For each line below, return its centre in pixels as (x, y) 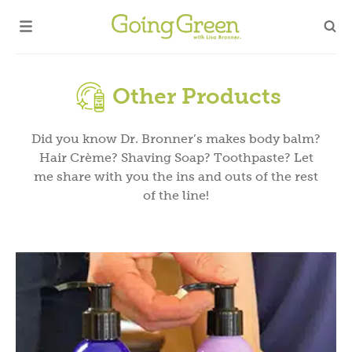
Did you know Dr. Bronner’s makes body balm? (176, 138)
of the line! (176, 195)
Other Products (197, 95)
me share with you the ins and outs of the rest (176, 176)
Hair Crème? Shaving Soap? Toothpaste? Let (176, 157)
